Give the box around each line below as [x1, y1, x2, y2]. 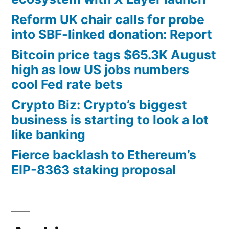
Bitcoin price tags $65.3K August [11, 47, 216, 62]
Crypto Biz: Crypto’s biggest [11, 97, 187, 112]
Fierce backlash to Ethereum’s [11, 147, 196, 163]
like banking [11, 126, 85, 142]
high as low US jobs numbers [11, 61, 189, 77]
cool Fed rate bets [11, 76, 123, 92]
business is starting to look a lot [11, 111, 209, 127]
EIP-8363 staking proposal [11, 162, 176, 177]
